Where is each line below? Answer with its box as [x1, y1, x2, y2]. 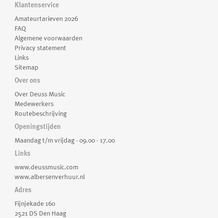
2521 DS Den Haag [15, 209, 66, 217]
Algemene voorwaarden [15, 34, 82, 42]
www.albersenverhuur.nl [15, 173, 85, 181]
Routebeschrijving [15, 109, 67, 117]
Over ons [15, 76, 40, 84]
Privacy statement [15, 44, 66, 52]
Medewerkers [15, 100, 54, 108]
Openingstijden [15, 123, 61, 130]
